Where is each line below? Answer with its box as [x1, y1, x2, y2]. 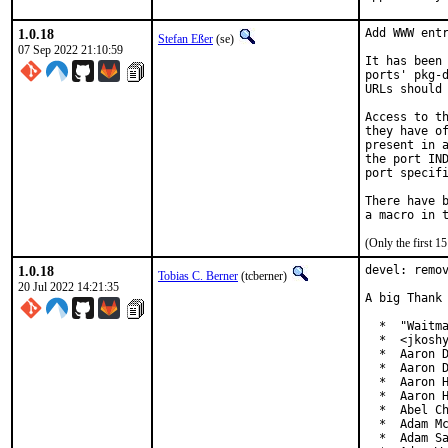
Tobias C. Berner [158, 269, 238, 283]
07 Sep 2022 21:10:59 [18, 43, 123, 57]
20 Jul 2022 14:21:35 [18, 280, 119, 294]
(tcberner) [238, 269, 290, 283]
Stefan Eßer [158, 32, 213, 46]
